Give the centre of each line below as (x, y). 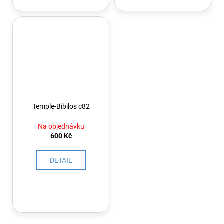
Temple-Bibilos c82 (61, 106)
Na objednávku (61, 126)
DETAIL (61, 160)
